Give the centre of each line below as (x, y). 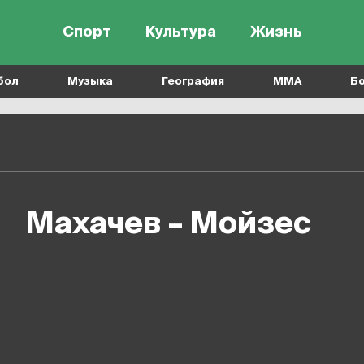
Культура (180, 32)
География (193, 81)
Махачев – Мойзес (183, 225)
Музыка (90, 81)
